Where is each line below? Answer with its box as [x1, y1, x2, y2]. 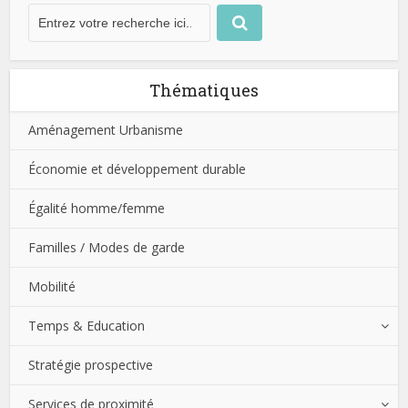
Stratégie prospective [28, 355, 154, 373]
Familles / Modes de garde [28, 238, 186, 256]
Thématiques [149, 78, 259, 101]
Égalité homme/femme [28, 199, 166, 217]
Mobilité [28, 277, 76, 295]
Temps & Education [28, 316, 146, 334]
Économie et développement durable [28, 159, 247, 178]
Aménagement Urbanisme [28, 120, 184, 138]
